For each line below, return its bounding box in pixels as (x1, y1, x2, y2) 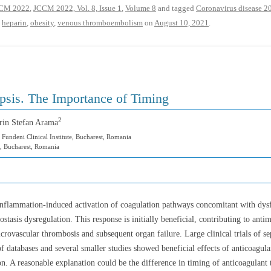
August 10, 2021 (154, 18, 209, 27)
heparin (2, 18, 27, 27)
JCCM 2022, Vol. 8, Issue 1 (33, 4, 122, 13)
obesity (30, 18, 54, 27)
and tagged (156, 4, 196, 13)
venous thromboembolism (57, 18, 143, 27)
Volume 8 (125, 4, 156, 13)
